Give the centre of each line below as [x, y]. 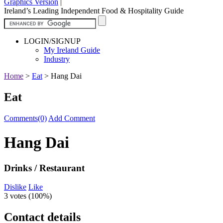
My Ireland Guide [72, 50]
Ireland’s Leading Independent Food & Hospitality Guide [94, 10]
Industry [57, 59]
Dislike [15, 187]
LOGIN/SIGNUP [52, 41]
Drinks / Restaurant [44, 168]
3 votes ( [17, 196]
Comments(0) [25, 118]
